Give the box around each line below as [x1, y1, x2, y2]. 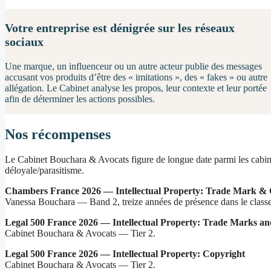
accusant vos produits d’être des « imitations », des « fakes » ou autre [5, 71, 267, 82]
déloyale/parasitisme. [5, 165, 84, 176]
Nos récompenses [5, 126, 111, 142]
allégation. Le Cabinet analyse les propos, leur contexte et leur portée [5, 82, 267, 93]
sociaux [5, 34, 44, 48]
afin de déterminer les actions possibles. [5, 93, 155, 104]
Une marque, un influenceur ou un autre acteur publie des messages [5, 60, 262, 71]
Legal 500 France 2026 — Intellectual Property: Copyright [5, 249, 245, 260]
